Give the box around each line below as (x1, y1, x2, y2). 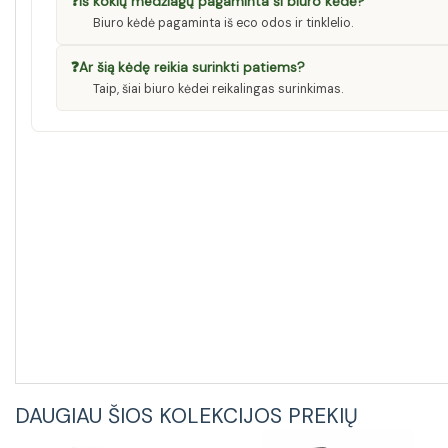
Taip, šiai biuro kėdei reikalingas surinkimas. (93, 81, 343, 98)
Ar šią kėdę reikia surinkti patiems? (79, 58, 305, 76)
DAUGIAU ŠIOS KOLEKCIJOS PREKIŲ (15, 402, 358, 431)
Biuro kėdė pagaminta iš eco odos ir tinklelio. (93, 15, 353, 32)
